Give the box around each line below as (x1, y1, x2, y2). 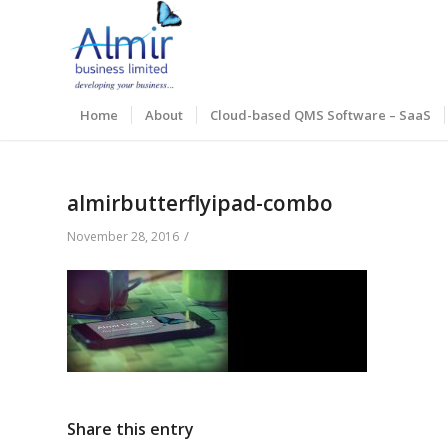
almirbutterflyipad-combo (67, 189, 333, 217)
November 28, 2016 (67, 228, 179, 245)
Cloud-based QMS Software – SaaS (210, 106, 431, 124)
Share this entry (67, 417, 194, 440)
